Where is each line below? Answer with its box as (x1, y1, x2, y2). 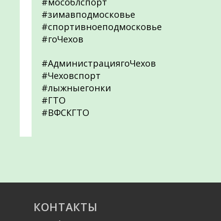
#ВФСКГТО (41, 107, 89, 118)
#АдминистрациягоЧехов (41, 57, 156, 69)
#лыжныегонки (41, 82, 111, 94)
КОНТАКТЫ (34, 199, 98, 214)
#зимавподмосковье (41, 8, 135, 20)
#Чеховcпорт (41, 70, 101, 81)
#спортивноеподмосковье (41, 21, 162, 33)
